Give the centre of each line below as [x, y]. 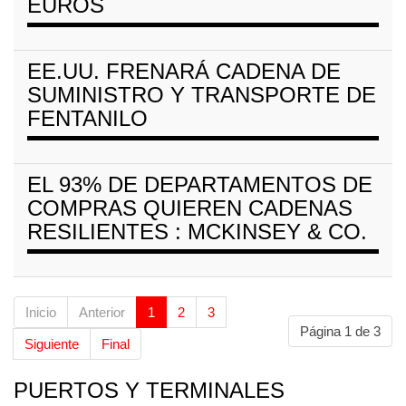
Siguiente [52, 343]
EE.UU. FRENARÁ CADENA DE [184, 71]
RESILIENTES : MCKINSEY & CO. [197, 231]
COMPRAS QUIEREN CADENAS [190, 208]
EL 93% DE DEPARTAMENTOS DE [200, 184]
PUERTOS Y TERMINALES [149, 390]
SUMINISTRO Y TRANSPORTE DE [202, 94]
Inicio [41, 312]
